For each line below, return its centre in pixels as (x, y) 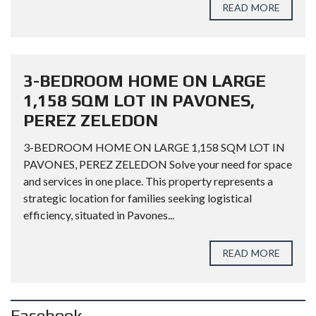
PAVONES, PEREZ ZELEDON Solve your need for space (158, 164)
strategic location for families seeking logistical (138, 198)
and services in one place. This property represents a (148, 181)
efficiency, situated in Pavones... (99, 215)
